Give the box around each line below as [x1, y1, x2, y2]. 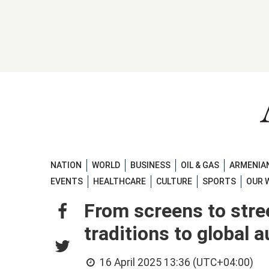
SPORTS [202, 177, 236, 187]
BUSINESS [130, 160, 171, 170]
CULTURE [156, 177, 192, 187]
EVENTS [50, 177, 83, 187]
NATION [50, 160, 82, 170]
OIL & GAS [181, 160, 219, 170]
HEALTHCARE [93, 177, 146, 187]
